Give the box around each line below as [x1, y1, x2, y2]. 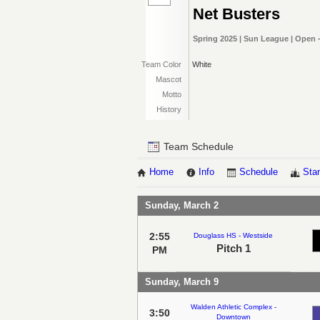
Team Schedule [161, 141, 234, 152]
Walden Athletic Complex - [190, 302, 276, 311]
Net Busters [193, 5, 280, 23]
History [156, 105, 181, 114]
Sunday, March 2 [145, 199, 219, 211]
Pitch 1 [216, 241, 251, 254]
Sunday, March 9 [145, 276, 219, 287]
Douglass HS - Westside [194, 231, 273, 239]
